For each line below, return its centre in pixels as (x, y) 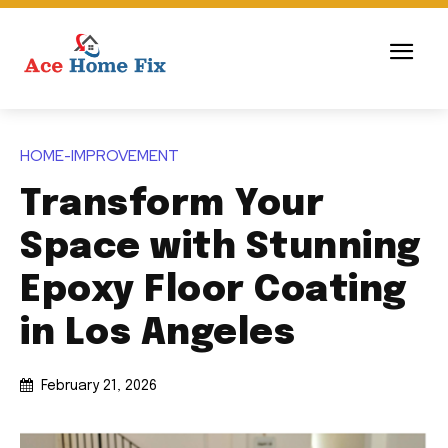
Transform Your (172, 205)
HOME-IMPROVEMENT (99, 156)
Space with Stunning (220, 248)
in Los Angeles (157, 334)
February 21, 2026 (99, 386)
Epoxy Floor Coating (213, 291)
